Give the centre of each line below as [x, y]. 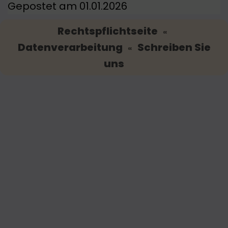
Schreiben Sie [174, 48]
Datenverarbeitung [70, 48]
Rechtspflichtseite [107, 31]
